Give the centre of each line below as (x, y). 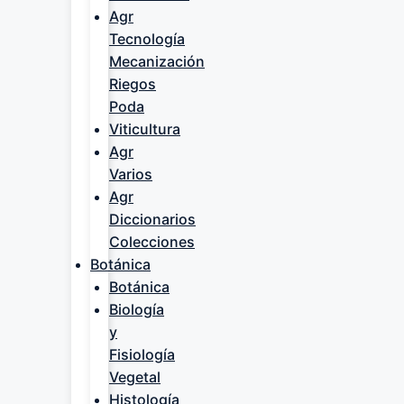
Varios (131, 174)
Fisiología (142, 354)
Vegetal (135, 377)
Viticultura (145, 129)
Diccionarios (152, 219)
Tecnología (147, 39)
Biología (137, 309)
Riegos (133, 84)
